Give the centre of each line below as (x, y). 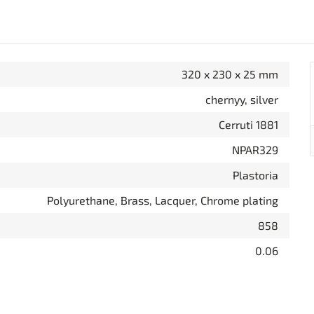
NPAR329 (255, 150)
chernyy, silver (242, 99)
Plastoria (255, 175)
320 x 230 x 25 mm (230, 74)
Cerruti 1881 (248, 124)
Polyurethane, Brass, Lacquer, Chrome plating (163, 200)
